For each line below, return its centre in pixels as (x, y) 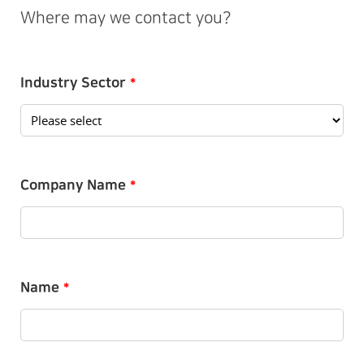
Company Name (73, 185)
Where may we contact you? (126, 18)
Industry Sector (73, 82)
